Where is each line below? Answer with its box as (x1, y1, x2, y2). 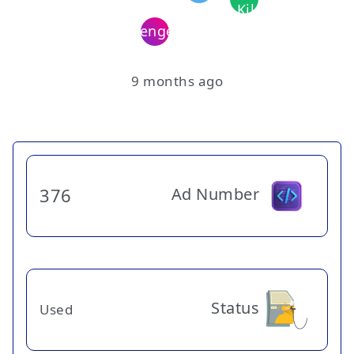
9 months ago (131, 71, 223, 90)
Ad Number (171, 183, 259, 205)
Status (211, 296, 259, 318)
